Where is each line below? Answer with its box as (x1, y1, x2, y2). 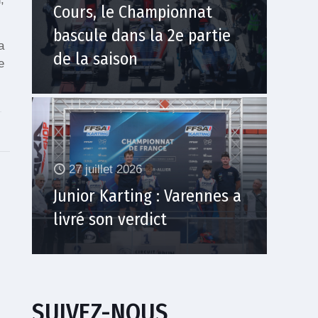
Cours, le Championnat (53, 2, 212, 23)
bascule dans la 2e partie (53, 26, 231, 46)
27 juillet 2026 (69, 162, 142, 176)
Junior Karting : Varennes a (53, 185, 241, 206)
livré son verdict (53, 209, 167, 229)
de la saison (53, 49, 138, 70)
